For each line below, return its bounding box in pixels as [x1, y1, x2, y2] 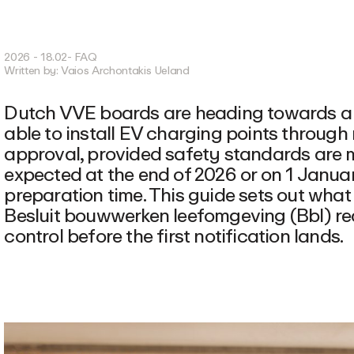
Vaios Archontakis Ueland [61, 62, 190, 80]
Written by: [4, 62, 62, 80]
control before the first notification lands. [4, 220, 344, 251]
